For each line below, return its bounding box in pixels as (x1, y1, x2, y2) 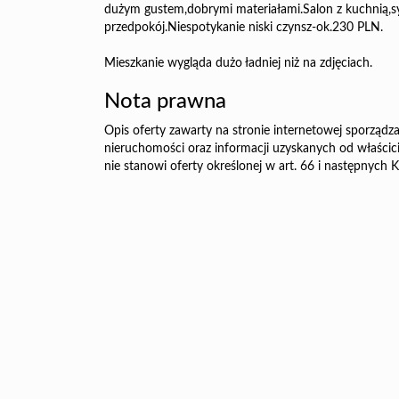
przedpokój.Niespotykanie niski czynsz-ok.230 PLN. (104, 21, 383, 34)
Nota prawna (104, 91, 226, 112)
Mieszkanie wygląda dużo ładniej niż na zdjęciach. (104, 57, 372, 69)
